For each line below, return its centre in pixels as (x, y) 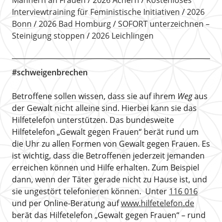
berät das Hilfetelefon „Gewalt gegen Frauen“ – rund (109, 215)
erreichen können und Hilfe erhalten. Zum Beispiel (105, 167)
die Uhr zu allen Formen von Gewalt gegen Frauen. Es (111, 143)
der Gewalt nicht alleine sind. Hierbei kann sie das (104, 108)
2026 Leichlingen (122, 35)
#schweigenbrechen (50, 72)
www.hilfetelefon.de (157, 203)
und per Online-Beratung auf (66, 203)
